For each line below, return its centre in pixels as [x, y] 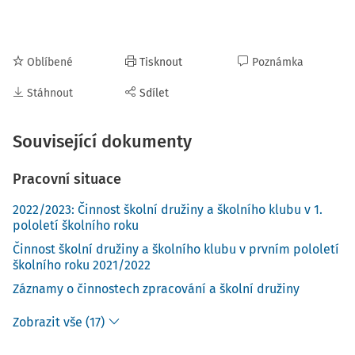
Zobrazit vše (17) [59, 322]
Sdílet [154, 93]
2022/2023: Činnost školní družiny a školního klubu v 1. [168, 210]
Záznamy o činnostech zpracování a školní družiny [156, 289]
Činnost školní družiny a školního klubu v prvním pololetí [176, 249]
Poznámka [278, 62]
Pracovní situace [67, 179]
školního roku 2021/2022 [82, 265]
